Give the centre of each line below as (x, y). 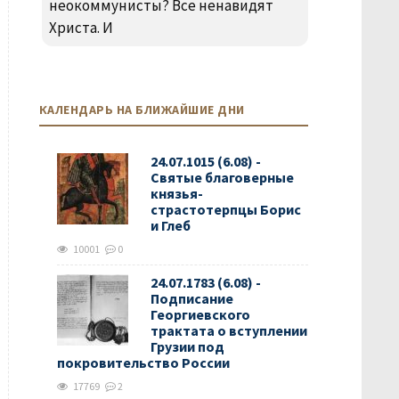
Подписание (191, 298)
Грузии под (187, 346)
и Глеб (170, 225)
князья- (176, 193)
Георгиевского (200, 314)
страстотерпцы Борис (225, 209)
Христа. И (81, 28)
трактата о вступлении (228, 330)
